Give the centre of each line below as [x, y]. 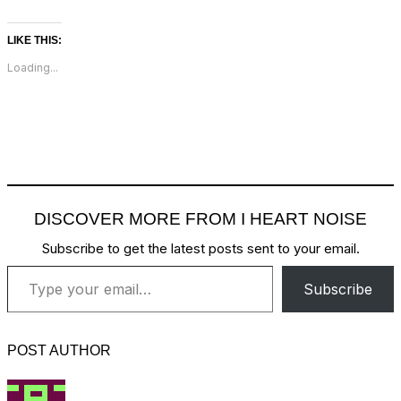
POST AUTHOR [59, 350]
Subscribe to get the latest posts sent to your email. [200, 248]
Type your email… [30, 264]
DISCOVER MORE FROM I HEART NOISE [200, 218]
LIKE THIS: [34, 40]
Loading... [33, 67]
